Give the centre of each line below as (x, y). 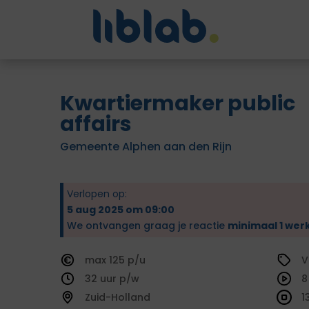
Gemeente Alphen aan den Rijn (146, 147)
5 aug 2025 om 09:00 (121, 210)
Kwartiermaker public (178, 103)
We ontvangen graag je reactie (147, 226)
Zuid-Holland (118, 297)
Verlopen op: (97, 194)
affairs (96, 124)
